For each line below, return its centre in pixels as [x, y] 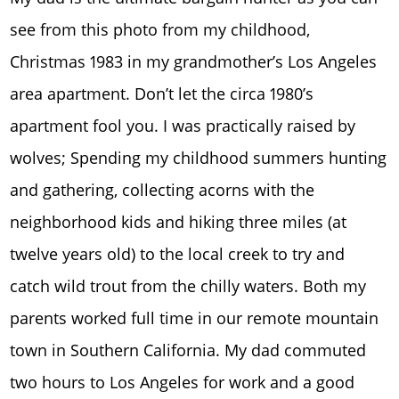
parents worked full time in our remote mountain [195, 318]
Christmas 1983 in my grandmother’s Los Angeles [194, 61]
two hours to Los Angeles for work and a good [183, 382]
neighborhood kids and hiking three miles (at [179, 221]
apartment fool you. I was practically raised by [183, 125]
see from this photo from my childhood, [160, 29]
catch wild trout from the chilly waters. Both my [188, 285]
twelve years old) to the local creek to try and [178, 253]
